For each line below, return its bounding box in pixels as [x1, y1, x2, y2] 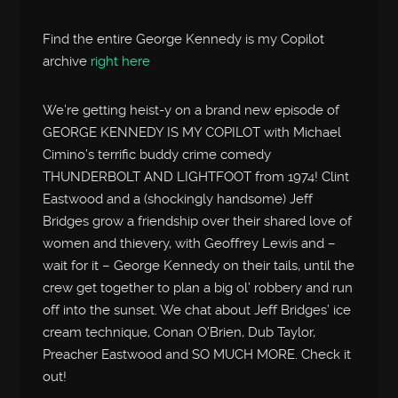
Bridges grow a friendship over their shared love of [43, 212, 353, 229]
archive [43, 53, 92, 70]
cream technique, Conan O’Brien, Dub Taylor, [43, 323, 316, 340]
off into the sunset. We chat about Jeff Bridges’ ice [43, 301, 352, 318]
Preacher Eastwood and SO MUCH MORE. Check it [43, 346, 352, 362]
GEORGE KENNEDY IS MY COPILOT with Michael [43, 123, 342, 140]
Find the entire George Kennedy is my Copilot [43, 31, 325, 48]
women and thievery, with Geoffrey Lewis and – [43, 235, 337, 251]
